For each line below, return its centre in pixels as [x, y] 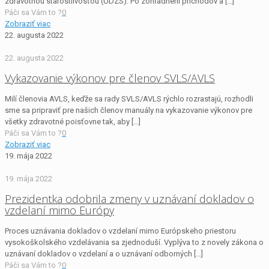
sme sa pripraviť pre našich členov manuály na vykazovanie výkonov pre [128, 110]
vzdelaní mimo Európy [59, 210]
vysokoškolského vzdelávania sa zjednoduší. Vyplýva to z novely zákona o [134, 242]
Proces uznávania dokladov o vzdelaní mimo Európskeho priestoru [120, 231]
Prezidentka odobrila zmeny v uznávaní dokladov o [129, 198]
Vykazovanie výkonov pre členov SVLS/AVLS [110, 78]
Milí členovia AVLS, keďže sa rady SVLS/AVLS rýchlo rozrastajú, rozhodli [129, 99]
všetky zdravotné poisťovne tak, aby [67, 122]
